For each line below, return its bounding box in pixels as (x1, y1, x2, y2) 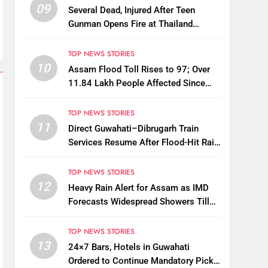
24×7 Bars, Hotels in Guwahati (68, 242, 190, 253)
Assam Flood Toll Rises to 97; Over (68, 64, 210, 75)
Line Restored (68, 151, 123, 162)
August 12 (68, 210, 110, 221)
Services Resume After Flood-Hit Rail (68, 137, 217, 148)
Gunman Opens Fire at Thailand (68, 19, 193, 30)
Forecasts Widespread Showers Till (68, 196, 209, 208)
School (68, 32, 96, 44)
